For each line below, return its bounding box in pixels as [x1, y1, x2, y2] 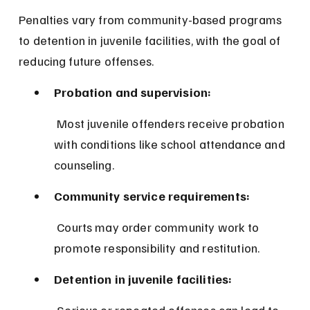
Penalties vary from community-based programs [19, 12, 285, 28]
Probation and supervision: [54, 84, 212, 100]
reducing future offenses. [19, 53, 154, 69]
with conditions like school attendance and [54, 136, 288, 152]
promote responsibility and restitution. [54, 240, 260, 256]
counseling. [54, 157, 114, 173]
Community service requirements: [54, 188, 250, 204]
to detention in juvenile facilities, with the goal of [19, 33, 284, 48]
